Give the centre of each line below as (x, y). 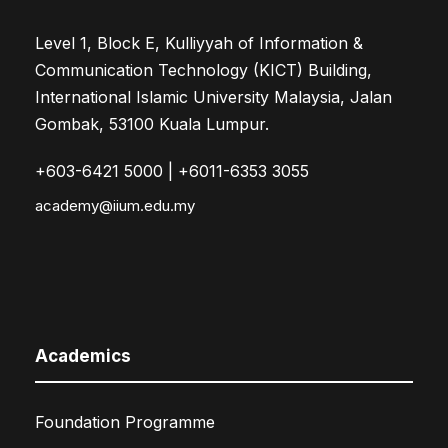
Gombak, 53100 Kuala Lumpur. (152, 124)
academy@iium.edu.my (115, 206)
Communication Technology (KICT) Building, (203, 70)
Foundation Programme (125, 422)
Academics (83, 356)
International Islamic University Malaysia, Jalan (213, 97)
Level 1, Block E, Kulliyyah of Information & (199, 43)
